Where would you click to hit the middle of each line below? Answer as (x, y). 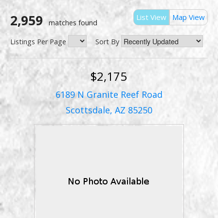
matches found (73, 23)
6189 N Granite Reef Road (109, 95)
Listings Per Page (38, 42)
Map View (189, 17)
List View (152, 17)
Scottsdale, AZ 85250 (109, 110)
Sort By (107, 42)
